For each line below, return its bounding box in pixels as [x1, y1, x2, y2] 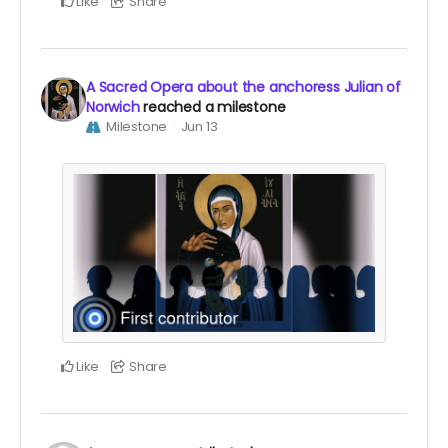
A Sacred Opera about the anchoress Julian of [86, 77, 401, 98]
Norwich [86, 97, 140, 118]
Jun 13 [180, 117, 218, 137]
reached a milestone [143, 97, 286, 118]
